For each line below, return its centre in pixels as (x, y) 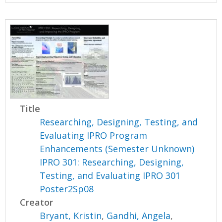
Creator (37, 202)
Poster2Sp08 (67, 189)
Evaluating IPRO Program (94, 136)
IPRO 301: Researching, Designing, (112, 162)
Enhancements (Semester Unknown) (117, 149)
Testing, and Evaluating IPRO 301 (110, 176)
